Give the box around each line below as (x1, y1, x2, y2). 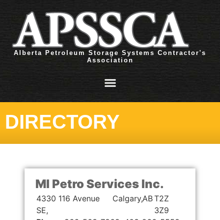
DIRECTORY (5, 110, 120, 133)
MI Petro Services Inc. (35, 176, 164, 191)
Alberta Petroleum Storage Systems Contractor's (14, 49, 206, 56)
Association (86, 56, 134, 64)
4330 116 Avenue (36, 193, 100, 203)
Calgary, (112, 193, 143, 203)
